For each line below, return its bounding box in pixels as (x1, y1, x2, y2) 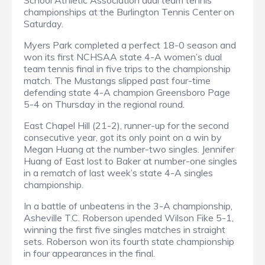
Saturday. (24, 18, 63, 30)
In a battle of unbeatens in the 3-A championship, (24, 200, 232, 212)
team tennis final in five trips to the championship (24, 63, 231, 75)
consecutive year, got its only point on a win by (24, 131, 222, 144)
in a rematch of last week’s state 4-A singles (24, 167, 213, 179)
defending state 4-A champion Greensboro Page (24, 86, 230, 99)
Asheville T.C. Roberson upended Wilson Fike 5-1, (24, 212, 234, 224)
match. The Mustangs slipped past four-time (24, 75, 211, 87)
